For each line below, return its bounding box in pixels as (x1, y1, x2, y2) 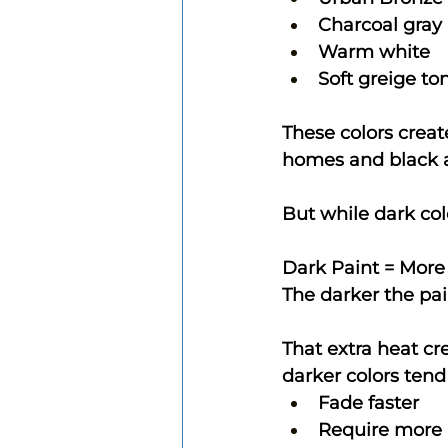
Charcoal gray (318, 13, 442, 36)
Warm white (318, 40, 430, 63)
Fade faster (318, 391, 419, 414)
